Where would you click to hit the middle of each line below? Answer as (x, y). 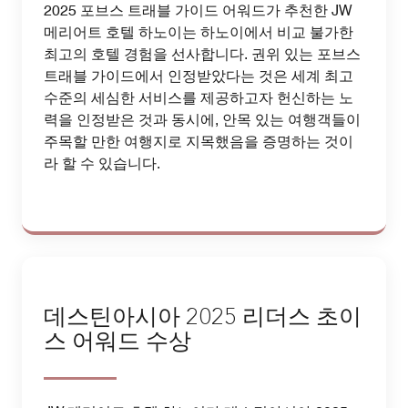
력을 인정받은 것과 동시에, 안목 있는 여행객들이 (202, 120)
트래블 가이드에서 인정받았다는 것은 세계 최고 (199, 76)
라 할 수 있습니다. (102, 164)
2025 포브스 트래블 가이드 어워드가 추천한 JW (198, 11)
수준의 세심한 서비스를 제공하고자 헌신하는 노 (199, 98)
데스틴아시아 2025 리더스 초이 (203, 319)
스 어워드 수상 (117, 343)
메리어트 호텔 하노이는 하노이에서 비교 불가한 (199, 33)
